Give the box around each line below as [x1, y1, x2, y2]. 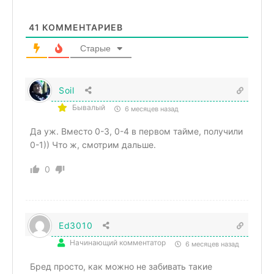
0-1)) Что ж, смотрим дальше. [30, 139, 156, 150]
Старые [80, 43, 111, 53]
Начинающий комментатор [70, 237, 166, 247]
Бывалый [72, 102, 105, 112]
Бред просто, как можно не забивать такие [30, 261, 212, 272]
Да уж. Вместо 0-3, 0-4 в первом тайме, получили [30, 125, 243, 136]
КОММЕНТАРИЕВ [40, 21, 123, 32]
